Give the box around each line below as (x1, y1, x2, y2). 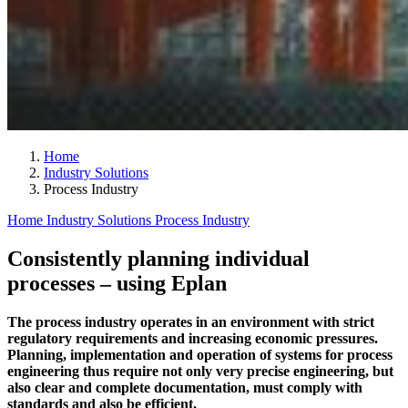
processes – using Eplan (7, 270, 227, 295)
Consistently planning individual (7, 246, 310, 270)
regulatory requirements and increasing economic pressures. (7, 330, 378, 346)
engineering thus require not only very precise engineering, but (7, 362, 393, 379)
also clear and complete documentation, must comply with (7, 379, 362, 395)
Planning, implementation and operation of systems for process (7, 346, 393, 362)
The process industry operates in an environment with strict (7, 313, 374, 330)
